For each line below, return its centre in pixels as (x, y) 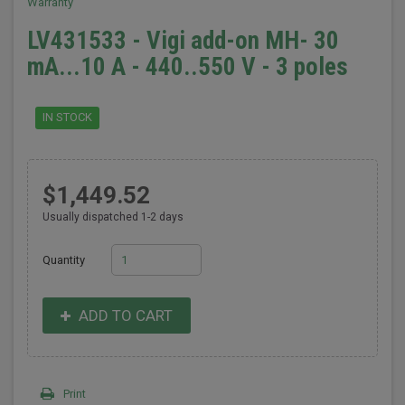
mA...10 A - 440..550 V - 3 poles (188, 67)
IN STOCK (67, 117)
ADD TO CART (123, 316)
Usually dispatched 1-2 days (113, 217)
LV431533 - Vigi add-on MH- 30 (183, 41)
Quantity (63, 260)
